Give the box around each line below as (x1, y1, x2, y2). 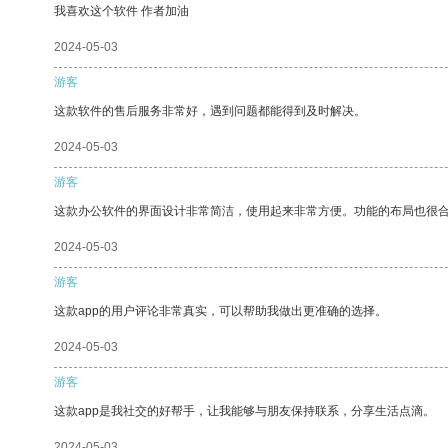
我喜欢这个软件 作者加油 (54, 3, 189, 18)
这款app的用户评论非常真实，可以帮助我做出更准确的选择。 (54, 303, 387, 318)
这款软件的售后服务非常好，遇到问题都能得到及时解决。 (54, 103, 366, 118)
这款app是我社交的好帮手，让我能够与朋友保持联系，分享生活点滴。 (54, 403, 435, 418)
